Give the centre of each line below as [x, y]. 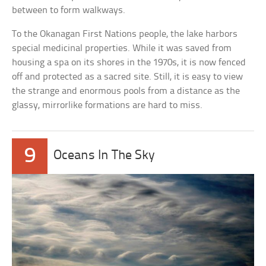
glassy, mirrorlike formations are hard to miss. [107, 105]
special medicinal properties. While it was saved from [122, 48]
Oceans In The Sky [104, 156]
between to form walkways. [69, 10]
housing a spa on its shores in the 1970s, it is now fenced [129, 62]
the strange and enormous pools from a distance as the [126, 91]
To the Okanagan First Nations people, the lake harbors [125, 34]
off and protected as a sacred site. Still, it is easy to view [128, 77]
